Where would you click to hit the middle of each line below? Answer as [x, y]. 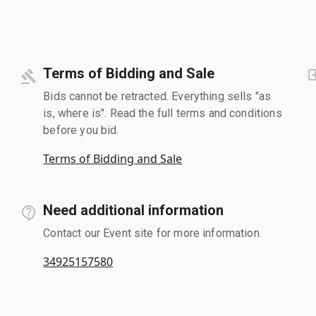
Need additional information [134, 210]
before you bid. [81, 130]
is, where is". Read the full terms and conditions [163, 113]
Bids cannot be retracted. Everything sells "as [157, 96]
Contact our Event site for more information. [152, 233]
